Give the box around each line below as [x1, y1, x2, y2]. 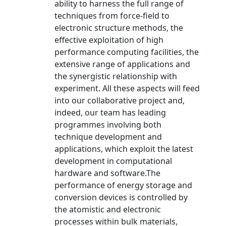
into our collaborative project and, [54, 95, 185, 106]
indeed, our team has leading [54, 107, 166, 118]
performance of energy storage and [54, 180, 192, 191]
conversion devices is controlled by [54, 192, 188, 203]
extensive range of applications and [54, 59, 190, 70]
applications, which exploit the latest [54, 143, 193, 154]
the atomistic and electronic [54, 204, 161, 215]
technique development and [54, 131, 162, 142]
